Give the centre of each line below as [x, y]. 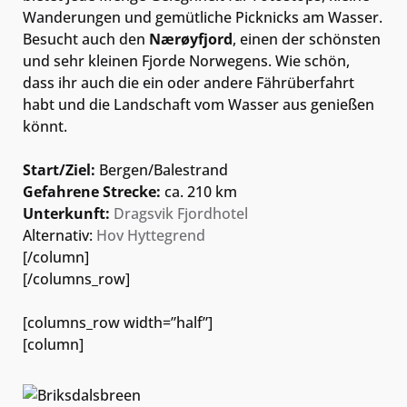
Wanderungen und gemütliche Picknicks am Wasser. [203, 18]
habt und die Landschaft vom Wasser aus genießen [199, 105]
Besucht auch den [86, 40]
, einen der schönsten [307, 40]
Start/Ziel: [59, 170]
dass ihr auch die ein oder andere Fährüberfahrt [189, 83]
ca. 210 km [199, 192]
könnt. [45, 127]
